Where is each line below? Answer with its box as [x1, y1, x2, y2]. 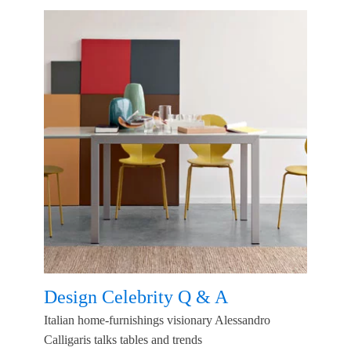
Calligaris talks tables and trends [44, 333, 202, 347]
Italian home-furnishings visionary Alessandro [44, 313, 270, 327]
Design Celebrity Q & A [44, 287, 228, 307]
